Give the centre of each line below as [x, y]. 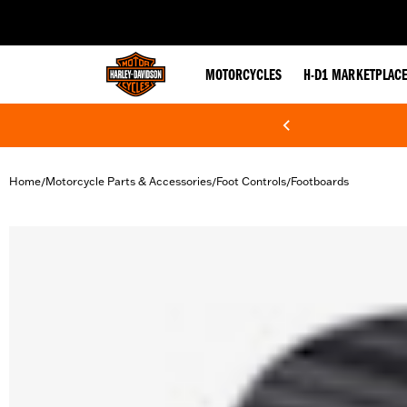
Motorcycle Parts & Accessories [129, 181]
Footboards [320, 181]
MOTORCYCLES [243, 76]
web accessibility [155, 15]
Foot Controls [251, 181]
